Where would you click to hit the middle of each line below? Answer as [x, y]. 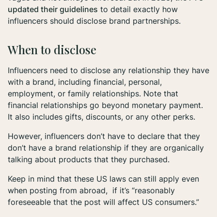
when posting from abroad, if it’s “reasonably [91, 191]
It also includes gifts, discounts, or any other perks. [101, 117]
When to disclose [52, 50]
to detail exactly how [138, 9]
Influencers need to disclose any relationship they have [108, 70]
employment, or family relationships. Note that [93, 94]
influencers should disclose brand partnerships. [95, 21]
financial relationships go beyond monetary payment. [105, 105]
